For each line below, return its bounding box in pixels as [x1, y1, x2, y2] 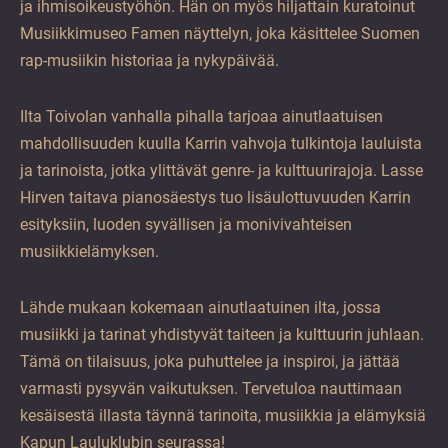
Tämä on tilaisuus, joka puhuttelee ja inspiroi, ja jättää [20, 352, 400, 372]
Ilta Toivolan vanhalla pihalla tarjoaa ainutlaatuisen [20, 107, 383, 127]
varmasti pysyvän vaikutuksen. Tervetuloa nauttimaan [20, 379, 402, 399]
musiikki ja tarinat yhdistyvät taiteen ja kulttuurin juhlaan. [20, 325, 424, 345]
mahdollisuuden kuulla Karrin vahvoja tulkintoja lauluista [20, 134, 422, 154]
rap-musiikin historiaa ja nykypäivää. [20, 51, 279, 71]
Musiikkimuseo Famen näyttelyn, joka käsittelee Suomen [20, 24, 420, 44]
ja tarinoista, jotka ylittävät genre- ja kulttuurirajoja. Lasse [20, 161, 423, 181]
